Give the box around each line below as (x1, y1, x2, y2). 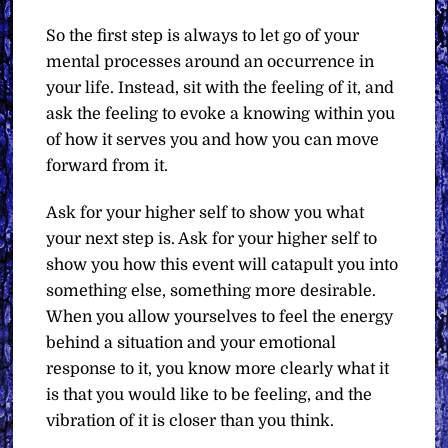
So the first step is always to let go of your (46, 26, 360, 45)
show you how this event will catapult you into (46, 255, 399, 274)
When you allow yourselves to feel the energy (46, 307, 394, 326)
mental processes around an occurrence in (46, 52, 375, 71)
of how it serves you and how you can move (46, 130, 380, 149)
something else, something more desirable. (46, 281, 377, 300)
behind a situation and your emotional (46, 333, 337, 352)
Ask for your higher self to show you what (46, 203, 365, 222)
